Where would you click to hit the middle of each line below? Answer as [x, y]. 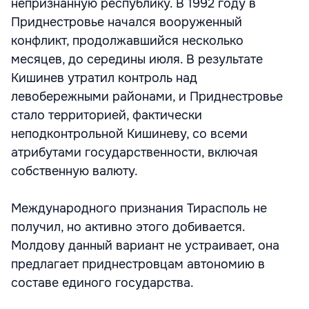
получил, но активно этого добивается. [128, 227]
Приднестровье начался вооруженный [127, 22]
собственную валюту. [74, 171]
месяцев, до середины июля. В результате [137, 59]
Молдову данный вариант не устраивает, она [145, 246]
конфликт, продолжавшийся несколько [127, 41]
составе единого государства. [102, 283]
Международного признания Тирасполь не [139, 208]
